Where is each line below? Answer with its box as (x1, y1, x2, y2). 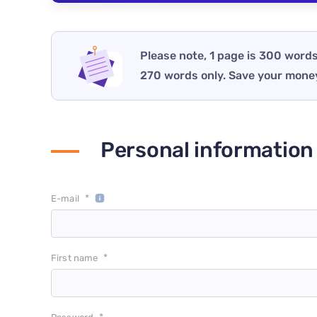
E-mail (51, 193, 79, 204)
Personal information (100, 137, 313, 163)
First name (51, 253, 98, 264)
